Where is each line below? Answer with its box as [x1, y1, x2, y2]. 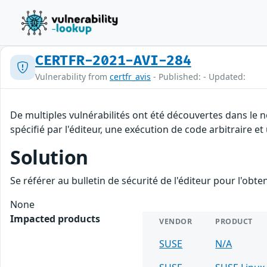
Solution [10, 144, 88, 170]
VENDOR [159, 216, 193, 226]
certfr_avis [110, 71, 151, 82]
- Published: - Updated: [151, 71, 246, 82]
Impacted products [10, 212, 100, 225]
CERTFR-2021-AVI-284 [35, 52, 191, 69]
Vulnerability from [35, 71, 110, 82]
